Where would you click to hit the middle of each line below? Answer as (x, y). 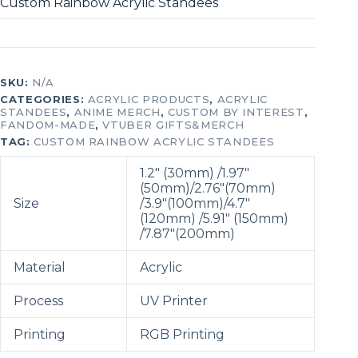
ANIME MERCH (117, 112)
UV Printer (174, 301)
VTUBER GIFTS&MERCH (173, 125)
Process (38, 301)
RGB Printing (182, 335)
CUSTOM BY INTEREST (236, 112)
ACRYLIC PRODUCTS (149, 99)
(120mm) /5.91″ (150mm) (214, 219)
